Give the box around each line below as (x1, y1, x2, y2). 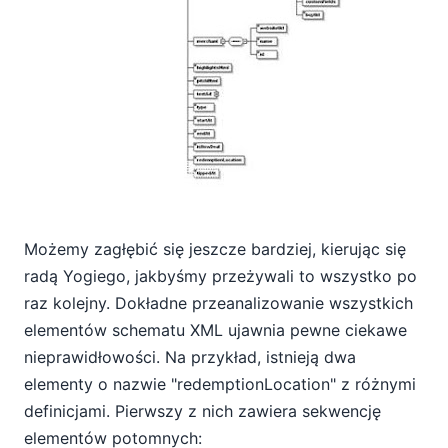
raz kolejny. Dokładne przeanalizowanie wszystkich (24, 292, 413, 313)
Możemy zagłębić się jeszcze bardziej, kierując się (24, 238, 406, 259)
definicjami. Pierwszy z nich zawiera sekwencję (24, 400, 381, 421)
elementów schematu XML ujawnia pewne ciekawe (24, 319, 407, 340)
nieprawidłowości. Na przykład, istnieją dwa (24, 346, 356, 367)
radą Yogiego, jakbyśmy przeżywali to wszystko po (24, 265, 417, 286)
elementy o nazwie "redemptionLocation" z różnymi (24, 373, 416, 394)
